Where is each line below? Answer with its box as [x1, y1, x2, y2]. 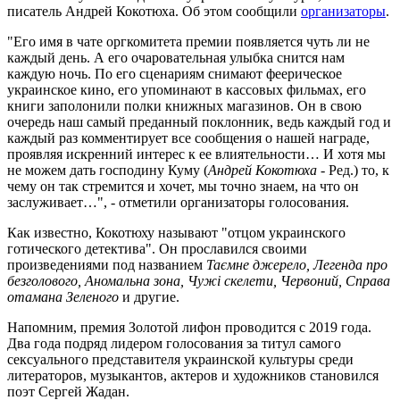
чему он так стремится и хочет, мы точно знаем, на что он [7, 178, 359, 194]
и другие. [119, 288, 179, 304]
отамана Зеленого [7, 288, 119, 304]
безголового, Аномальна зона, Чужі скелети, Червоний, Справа [7, 272, 390, 288]
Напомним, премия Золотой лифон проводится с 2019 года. [7, 319, 371, 335]
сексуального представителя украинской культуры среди [7, 351, 354, 367]
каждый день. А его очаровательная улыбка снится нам [7, 49, 345, 65]
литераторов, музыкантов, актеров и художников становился [7, 367, 379, 383]
